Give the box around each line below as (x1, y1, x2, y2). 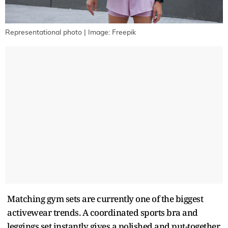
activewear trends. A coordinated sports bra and (7, 206, 198, 218)
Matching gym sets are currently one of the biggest (7, 192, 203, 205)
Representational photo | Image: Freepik (5, 28, 136, 36)
